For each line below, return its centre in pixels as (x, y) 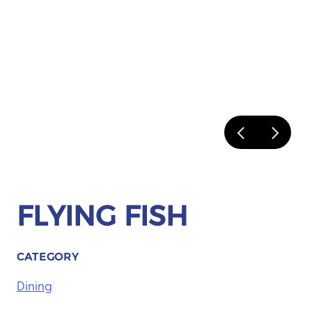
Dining (34, 285)
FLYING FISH (102, 216)
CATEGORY (48, 257)
